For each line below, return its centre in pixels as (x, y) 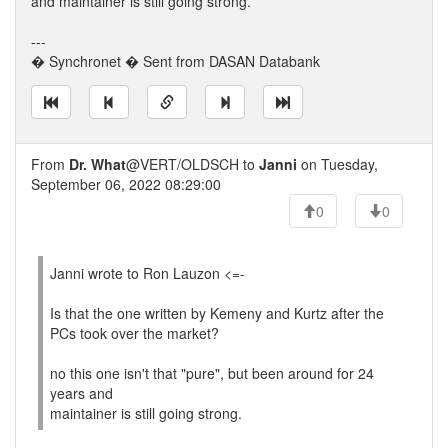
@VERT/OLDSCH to (192, 164)
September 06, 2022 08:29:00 (126, 184)
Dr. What (97, 164)
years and (81, 393)
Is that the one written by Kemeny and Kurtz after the (217, 313)
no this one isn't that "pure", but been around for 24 (212, 373)
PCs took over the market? (134, 333)
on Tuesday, (337, 164)
